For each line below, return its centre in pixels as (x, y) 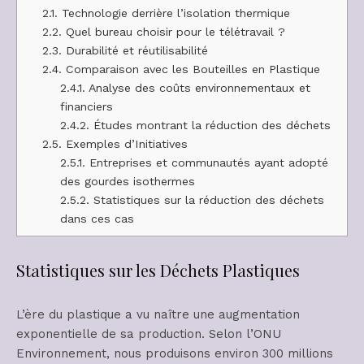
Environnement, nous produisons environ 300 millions (175, 354)
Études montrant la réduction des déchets (210, 125)
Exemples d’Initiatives (125, 143)
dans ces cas (97, 218)
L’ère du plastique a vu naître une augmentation (158, 315)
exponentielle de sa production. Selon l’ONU (149, 334)
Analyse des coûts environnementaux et (197, 87)
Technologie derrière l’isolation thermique (174, 13)
